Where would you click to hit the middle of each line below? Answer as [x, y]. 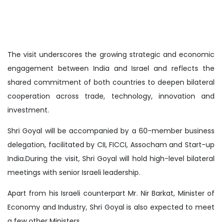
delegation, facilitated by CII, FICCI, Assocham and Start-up [111, 144]
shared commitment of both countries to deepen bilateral [111, 82]
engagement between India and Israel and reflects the [111, 68]
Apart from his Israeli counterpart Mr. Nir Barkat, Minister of [111, 193]
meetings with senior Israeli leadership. [74, 172]
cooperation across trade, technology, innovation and [111, 96]
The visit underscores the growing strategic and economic [111, 54]
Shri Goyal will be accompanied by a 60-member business [111, 131]
